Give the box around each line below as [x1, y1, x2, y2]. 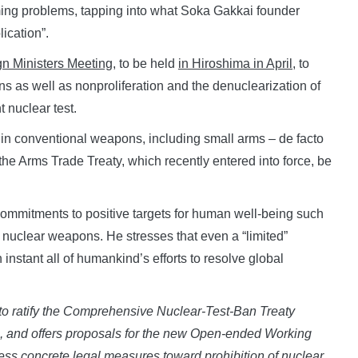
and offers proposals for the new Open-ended [6, 326, 261, 340]
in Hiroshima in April [178, 56, 292, 70]
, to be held [113, 56, 178, 70]
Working [261, 326, 312, 340]
